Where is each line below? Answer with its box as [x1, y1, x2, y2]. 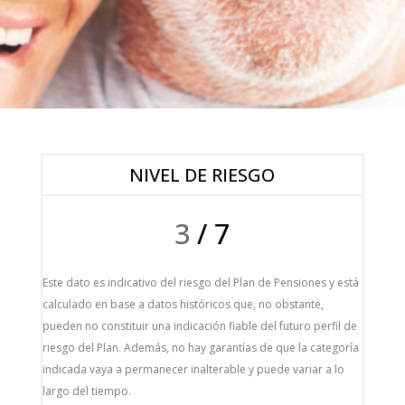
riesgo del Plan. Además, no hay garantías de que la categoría [42, 340, 359, 355]
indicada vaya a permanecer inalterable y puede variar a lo [42, 362, 344, 377]
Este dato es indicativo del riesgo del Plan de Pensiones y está [42, 275, 359, 290]
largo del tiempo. [42, 383, 131, 399]
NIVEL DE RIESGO [129, 163, 276, 187]
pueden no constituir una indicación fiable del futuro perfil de [42, 318, 357, 334]
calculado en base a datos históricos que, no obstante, [42, 297, 324, 312]
